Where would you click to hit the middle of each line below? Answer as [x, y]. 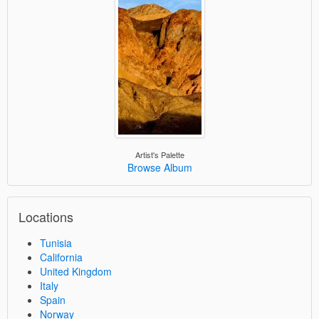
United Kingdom [76, 271]
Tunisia [56, 242]
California [61, 257]
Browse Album [159, 167]
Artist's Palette [159, 154]
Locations [46, 216]
